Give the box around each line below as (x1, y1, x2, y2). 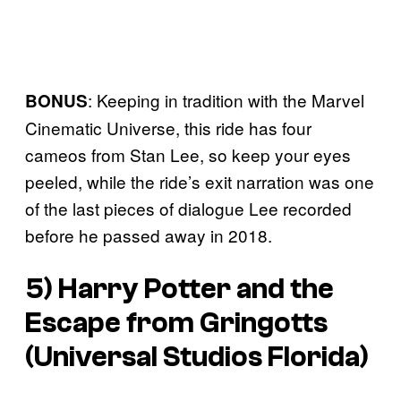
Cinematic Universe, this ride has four (25, 115, 311, 140)
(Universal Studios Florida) (25, 341, 369, 374)
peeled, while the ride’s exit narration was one (25, 168, 374, 193)
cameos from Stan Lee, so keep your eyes (25, 141, 351, 166)
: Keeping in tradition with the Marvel (88, 87, 364, 112)
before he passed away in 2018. (25, 222, 277, 247)
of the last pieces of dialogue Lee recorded (25, 195, 352, 220)
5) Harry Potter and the (25, 273, 334, 306)
